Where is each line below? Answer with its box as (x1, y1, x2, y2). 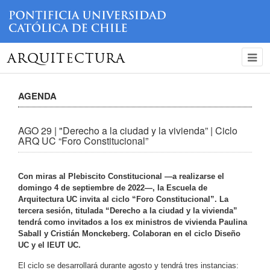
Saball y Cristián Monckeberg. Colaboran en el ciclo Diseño (18, 228, 240, 238)
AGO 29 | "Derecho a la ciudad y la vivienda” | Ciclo (18, 123, 237, 137)
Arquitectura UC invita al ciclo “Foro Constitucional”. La (18, 194, 228, 204)
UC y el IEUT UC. (18, 240, 81, 250)
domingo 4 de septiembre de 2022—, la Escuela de (18, 183, 207, 192)
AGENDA (18, 89, 57, 102)
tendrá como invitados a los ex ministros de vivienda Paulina (18, 217, 247, 227)
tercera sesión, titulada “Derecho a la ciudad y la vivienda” (18, 206, 237, 215)
